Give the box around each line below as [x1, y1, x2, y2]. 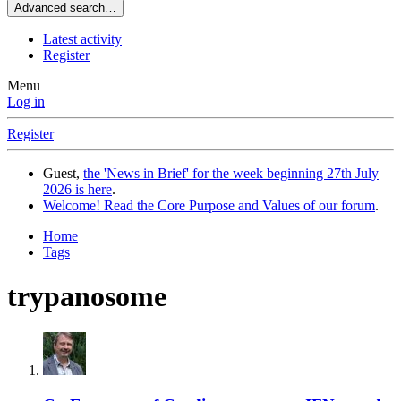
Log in [7, 94, 45, 110]
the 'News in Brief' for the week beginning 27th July [83, 166, 379, 182]
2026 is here [43, 182, 112, 198]
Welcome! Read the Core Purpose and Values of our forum [43, 198, 375, 214]
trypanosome [7, 279, 166, 312]
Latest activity [43, 31, 122, 47]
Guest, [43, 166, 83, 182]
